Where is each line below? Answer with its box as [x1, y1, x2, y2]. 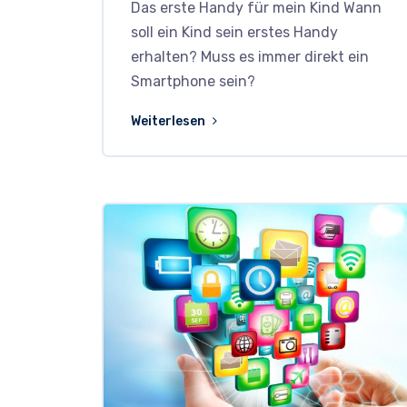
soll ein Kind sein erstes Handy [131, 24, 338, 42]
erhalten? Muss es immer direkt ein [131, 48, 369, 66]
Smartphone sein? [131, 73, 255, 91]
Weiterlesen [131, 114, 208, 130]
